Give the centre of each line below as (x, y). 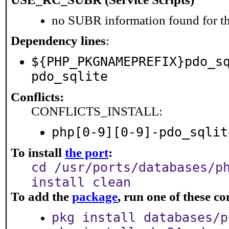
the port (87, 153)
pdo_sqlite (70, 76)
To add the (41, 197)
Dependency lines (58, 41)
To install (38, 153)
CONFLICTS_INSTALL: (97, 111)
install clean (81, 182)
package (95, 197)
